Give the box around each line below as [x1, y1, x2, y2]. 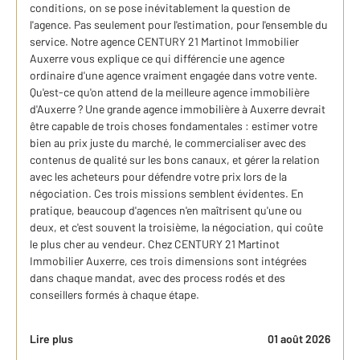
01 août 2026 [268, 332, 330, 346]
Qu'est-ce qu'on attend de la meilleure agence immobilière [30, 85, 309, 100]
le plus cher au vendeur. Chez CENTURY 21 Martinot [30, 237, 280, 252]
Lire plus [30, 332, 73, 346]
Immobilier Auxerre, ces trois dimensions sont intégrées [30, 254, 307, 268]
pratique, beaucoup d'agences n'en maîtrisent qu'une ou [30, 203, 302, 218]
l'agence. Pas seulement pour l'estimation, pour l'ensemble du [30, 18, 328, 32]
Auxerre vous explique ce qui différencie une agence [30, 51, 284, 66]
